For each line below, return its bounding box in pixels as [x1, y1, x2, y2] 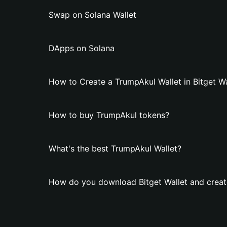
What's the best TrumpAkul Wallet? [49, 143, 181, 154]
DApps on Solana [49, 43, 115, 53]
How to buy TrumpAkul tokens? [49, 110, 169, 120]
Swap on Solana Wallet [49, 10, 136, 20]
